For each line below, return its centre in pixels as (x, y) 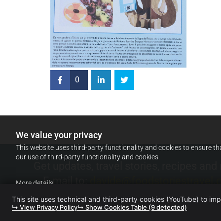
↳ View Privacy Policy (45, 207)
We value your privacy (59, 135)
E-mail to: (66, 181)
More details (35, 183)
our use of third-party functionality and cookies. (88, 157)
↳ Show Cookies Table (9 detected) (132, 207)
